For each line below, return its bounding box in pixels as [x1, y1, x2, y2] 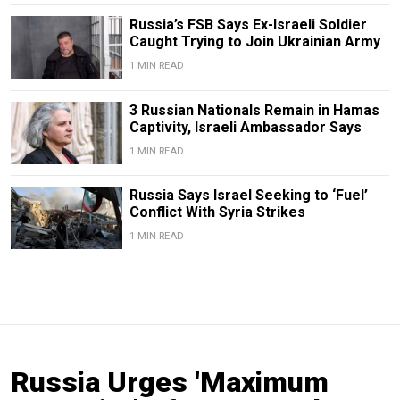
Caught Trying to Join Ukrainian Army [129, 33, 380, 51]
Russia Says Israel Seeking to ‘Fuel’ [129, 186, 368, 204]
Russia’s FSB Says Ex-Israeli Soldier [129, 16, 367, 34]
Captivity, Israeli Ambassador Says [129, 118, 362, 136]
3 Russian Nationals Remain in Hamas [129, 101, 379, 119]
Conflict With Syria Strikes [129, 203, 305, 221]
